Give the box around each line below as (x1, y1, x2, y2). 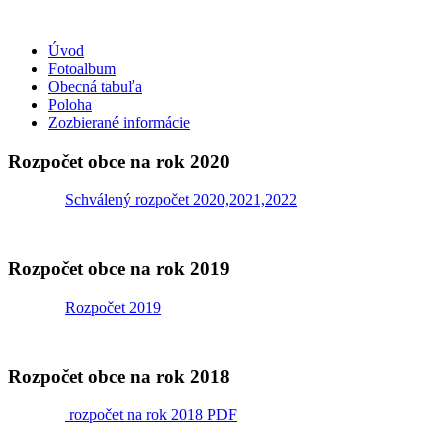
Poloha (48, 96, 92, 113)
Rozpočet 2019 (65, 298, 161, 316)
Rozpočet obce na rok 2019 (8, 258, 230, 280)
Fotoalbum (48, 60, 116, 77)
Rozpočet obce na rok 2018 (8, 365, 230, 387)
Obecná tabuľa (48, 78, 142, 95)
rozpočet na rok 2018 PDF (65, 406, 237, 424)
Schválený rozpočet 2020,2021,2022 (65, 191, 297, 209)
